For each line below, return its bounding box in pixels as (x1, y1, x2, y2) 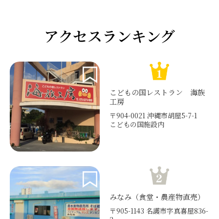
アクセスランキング (44, 24, 175, 46)
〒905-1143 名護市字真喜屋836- (109, 206, 208, 216)
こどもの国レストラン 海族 (109, 87, 205, 98)
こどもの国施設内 (109, 119, 164, 130)
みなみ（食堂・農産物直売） (109, 192, 205, 202)
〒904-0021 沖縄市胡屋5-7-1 (109, 110, 204, 121)
